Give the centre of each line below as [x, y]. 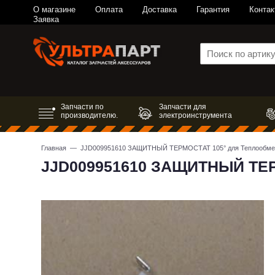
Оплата [109, 10]
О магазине [54, 10]
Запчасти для [183, 107]
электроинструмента [196, 116]
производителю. [89, 116]
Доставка [159, 10]
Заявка [46, 19]
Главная [54, 148]
